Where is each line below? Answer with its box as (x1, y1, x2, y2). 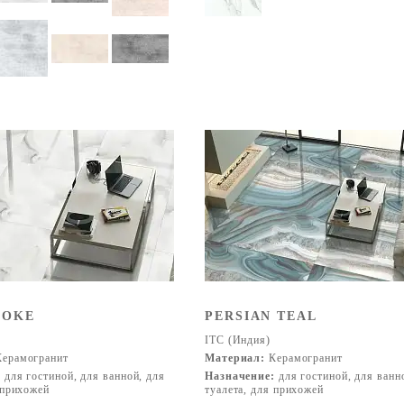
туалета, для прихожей (205, 383, 324, 396)
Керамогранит (265, 352, 343, 364)
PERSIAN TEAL (205, 309, 317, 323)
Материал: (205, 352, 266, 364)
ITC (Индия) (205, 334, 271, 346)
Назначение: (205, 370, 275, 382)
